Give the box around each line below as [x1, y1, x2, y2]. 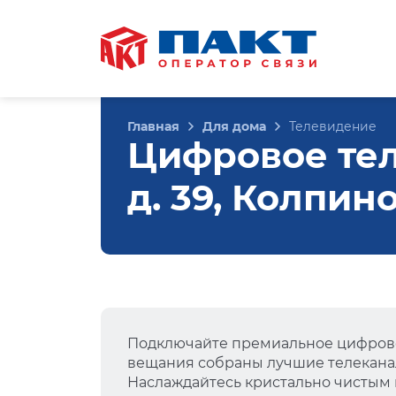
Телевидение [289, 118, 377, 134]
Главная [127, 118, 179, 134]
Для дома [202, 118, 266, 134]
